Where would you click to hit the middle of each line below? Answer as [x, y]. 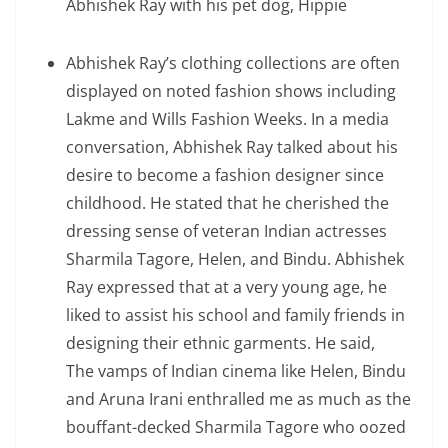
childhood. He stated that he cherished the [227, 203]
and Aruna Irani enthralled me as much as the [238, 399]
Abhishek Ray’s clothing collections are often [233, 63]
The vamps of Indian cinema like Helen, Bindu [236, 371]
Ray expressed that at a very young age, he [226, 287]
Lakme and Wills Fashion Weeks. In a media [227, 119]
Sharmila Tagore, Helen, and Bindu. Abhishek [235, 259]
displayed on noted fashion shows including [231, 91]
